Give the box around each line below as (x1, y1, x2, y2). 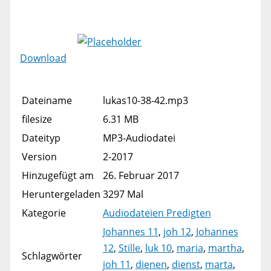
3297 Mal (102, 188, 143, 201)
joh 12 (163, 225, 191, 239)
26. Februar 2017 (102, 169, 179, 183)
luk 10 (145, 241, 172, 255)
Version (21, 150, 57, 164)
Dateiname (21, 94, 72, 108)
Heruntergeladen (21, 188, 100, 201)
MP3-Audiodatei (102, 131, 175, 145)
